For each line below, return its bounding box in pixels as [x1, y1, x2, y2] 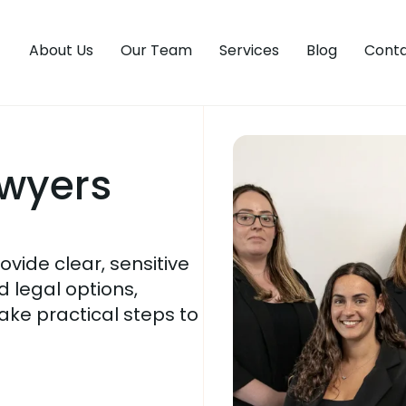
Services [219, 40, 279, 61]
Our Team [121, 40, 192, 61]
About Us [29, 40, 93, 61]
